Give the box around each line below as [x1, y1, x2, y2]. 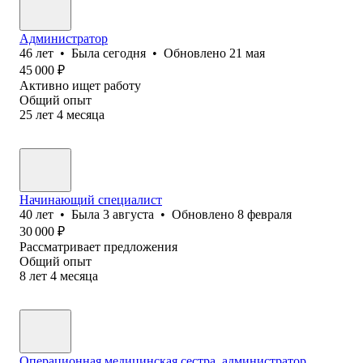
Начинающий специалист [19, 192, 162, 207]
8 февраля [237, 207, 292, 221]
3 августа [103, 207, 154, 221]
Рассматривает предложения [19, 239, 177, 254]
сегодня [103, 45, 146, 60]
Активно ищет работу [19, 78, 141, 92]
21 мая [229, 45, 265, 60]
